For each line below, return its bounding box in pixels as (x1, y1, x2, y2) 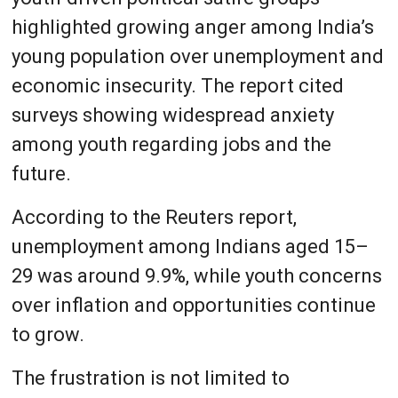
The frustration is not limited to (11, 366, 290, 389)
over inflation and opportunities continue (11, 293, 376, 316)
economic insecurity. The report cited (11, 74, 344, 97)
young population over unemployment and (11, 44, 384, 68)
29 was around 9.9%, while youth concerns (11, 264, 382, 287)
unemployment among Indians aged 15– (11, 235, 369, 258)
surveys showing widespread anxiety (11, 103, 334, 126)
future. (11, 162, 71, 185)
